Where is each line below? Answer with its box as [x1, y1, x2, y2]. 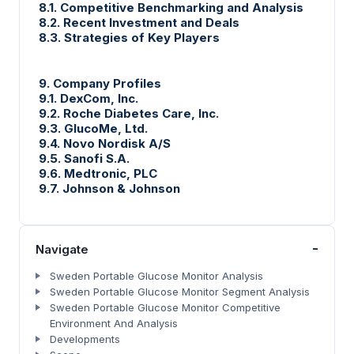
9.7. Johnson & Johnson [39, 180, 183, 196]
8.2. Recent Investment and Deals [39, 14, 239, 30]
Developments [50, 332, 120, 345]
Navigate [36, 241, 88, 257]
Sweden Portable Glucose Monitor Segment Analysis [50, 284, 310, 298]
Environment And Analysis [50, 316, 178, 330]
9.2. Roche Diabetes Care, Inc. [39, 105, 219, 121]
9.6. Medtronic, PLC [39, 165, 157, 181]
